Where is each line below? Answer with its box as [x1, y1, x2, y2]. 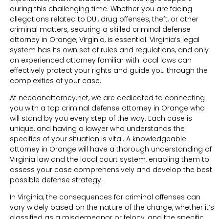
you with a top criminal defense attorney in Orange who [10, 103, 205, 113]
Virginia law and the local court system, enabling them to [10, 154, 209, 164]
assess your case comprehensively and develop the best [10, 164, 212, 175]
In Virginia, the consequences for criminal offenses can [10, 192, 200, 202]
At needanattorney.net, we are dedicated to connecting [10, 92, 205, 103]
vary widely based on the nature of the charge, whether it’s [10, 202, 214, 212]
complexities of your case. [10, 75, 101, 86]
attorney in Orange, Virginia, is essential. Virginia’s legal [10, 34, 199, 44]
